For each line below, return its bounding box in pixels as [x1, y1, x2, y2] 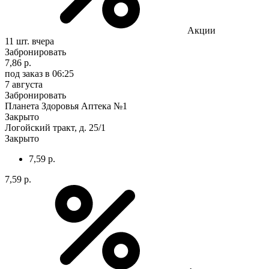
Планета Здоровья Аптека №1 [5, 100, 127, 111]
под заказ [5, 68, 43, 79]
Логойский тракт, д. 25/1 [5, 122, 106, 133]
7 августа [5, 79, 43, 89]
